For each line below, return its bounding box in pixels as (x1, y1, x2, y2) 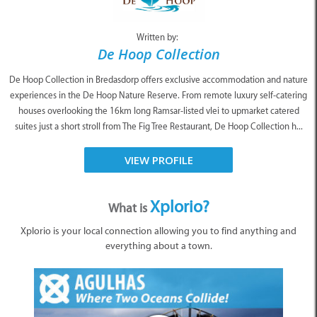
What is (108, 200, 150, 216)
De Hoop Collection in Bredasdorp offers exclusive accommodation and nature (9, 74, 308, 85)
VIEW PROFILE (124, 152, 193, 167)
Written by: (137, 31, 180, 42)
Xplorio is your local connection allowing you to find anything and (21, 224, 296, 237)
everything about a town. (105, 239, 212, 252)
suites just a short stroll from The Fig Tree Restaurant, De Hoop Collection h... (14, 120, 303, 132)
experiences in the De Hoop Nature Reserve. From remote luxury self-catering (10, 89, 307, 100)
